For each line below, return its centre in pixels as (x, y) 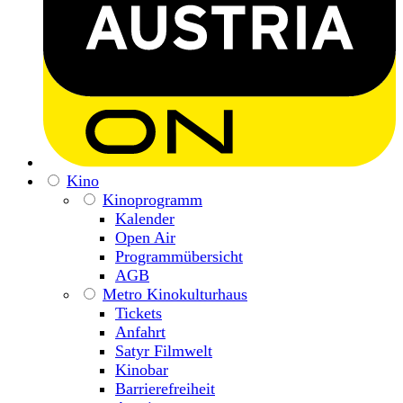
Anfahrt (140, 331)
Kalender (145, 218)
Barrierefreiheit (165, 388)
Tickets (139, 313)
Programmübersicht (179, 256)
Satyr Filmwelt (164, 350)
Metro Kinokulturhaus (175, 294)
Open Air (145, 237)
